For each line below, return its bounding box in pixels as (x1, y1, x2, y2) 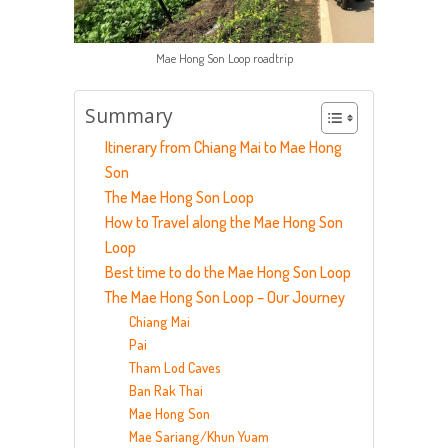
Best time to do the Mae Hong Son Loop (105, 261, 351, 282)
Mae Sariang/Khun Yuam (129, 426, 269, 445)
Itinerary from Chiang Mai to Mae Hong (105, 136, 342, 157)
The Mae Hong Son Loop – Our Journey (105, 286, 345, 307)
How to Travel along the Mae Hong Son (105, 211, 343, 232)
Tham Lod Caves (129, 357, 221, 376)
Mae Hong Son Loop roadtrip (155, 49, 293, 66)
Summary (85, 101, 173, 129)
